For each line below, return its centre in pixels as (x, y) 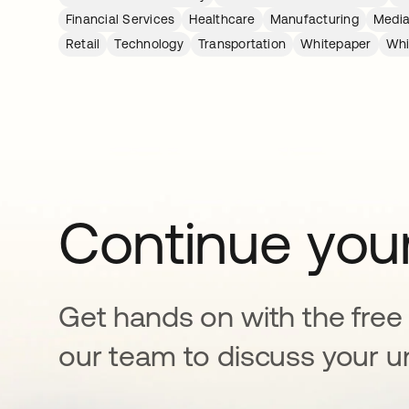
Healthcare (222, 19)
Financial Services (121, 19)
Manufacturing (314, 19)
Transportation (242, 43)
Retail (83, 43)
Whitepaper (336, 43)
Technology (149, 43)
